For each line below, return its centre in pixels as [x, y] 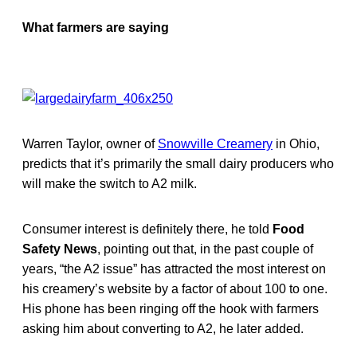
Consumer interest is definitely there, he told [147, 229]
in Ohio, [296, 143]
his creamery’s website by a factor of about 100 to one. [175, 288]
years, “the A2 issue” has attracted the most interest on [174, 269]
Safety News [60, 249]
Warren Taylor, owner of [90, 143]
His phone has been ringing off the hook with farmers [171, 308]
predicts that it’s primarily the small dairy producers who [178, 163]
